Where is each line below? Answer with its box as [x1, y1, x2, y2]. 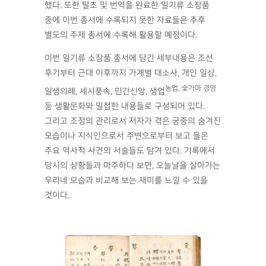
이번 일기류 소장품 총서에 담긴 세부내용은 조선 [45, 53, 213, 64]
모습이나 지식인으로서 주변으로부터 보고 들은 [45, 131, 208, 141]
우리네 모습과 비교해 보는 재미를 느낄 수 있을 [45, 176, 208, 186]
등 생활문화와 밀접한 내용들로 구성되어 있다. [45, 102, 205, 112]
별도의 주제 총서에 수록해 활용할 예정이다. [45, 30, 197, 40]
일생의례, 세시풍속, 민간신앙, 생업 [45, 87, 165, 97]
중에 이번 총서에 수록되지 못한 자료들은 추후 [45, 15, 205, 25]
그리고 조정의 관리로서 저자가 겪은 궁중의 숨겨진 [45, 116, 221, 126]
